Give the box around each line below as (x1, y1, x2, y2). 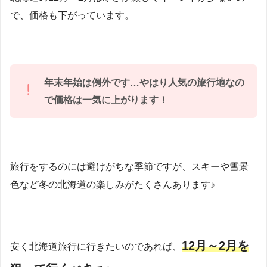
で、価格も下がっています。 (10, 10, 134, 20)
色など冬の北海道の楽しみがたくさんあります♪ (10, 179, 215, 190)
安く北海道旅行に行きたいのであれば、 (10, 241, 182, 252)
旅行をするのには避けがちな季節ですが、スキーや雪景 (10, 162, 249, 172)
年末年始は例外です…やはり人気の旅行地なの (44, 77, 244, 88)
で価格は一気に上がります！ (44, 95, 168, 105)
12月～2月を (182, 238, 249, 252)
